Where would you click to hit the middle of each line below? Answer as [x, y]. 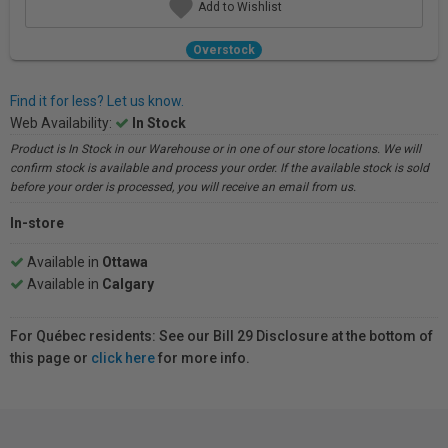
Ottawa [125, 262]
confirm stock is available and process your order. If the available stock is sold [219, 168]
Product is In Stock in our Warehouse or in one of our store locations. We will [215, 149]
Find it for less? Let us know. [97, 101]
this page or [50, 358]
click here [123, 358]
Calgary [128, 284]
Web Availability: [62, 123]
